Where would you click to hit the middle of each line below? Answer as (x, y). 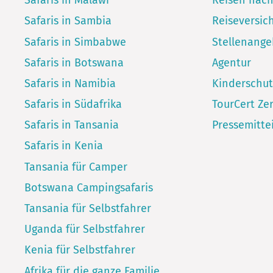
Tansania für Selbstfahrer (87, 209)
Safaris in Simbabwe (75, 42)
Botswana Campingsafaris (88, 187)
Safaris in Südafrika (73, 105)
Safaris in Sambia (68, 21)
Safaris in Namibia (70, 83)
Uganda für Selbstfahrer (84, 229)
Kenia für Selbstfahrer (80, 250)
